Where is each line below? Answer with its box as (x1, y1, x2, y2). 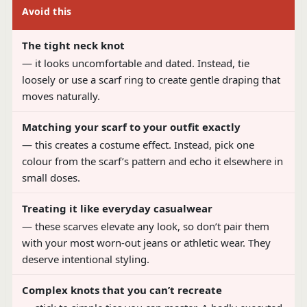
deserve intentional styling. (21, 252, 149, 267)
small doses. (21, 171, 80, 185)
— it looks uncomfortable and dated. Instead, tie (21, 56, 249, 71)
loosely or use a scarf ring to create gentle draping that (21, 73, 280, 87)
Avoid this (21, 5, 72, 19)
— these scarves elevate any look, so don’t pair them (21, 219, 269, 234)
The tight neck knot (21, 38, 125, 53)
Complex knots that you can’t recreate (21, 283, 222, 297)
